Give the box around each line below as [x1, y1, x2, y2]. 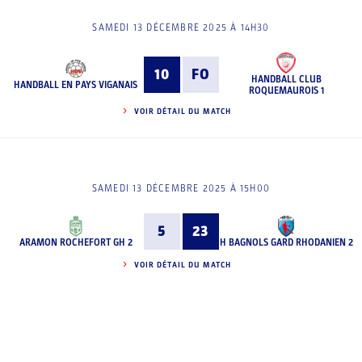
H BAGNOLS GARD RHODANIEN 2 [219, 236, 353, 248]
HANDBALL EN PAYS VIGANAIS [14, 79, 138, 90]
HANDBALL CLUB [250, 74, 322, 85]
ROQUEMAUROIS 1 [248, 85, 324, 96]
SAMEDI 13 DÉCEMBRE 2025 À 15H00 [91, 183, 271, 194]
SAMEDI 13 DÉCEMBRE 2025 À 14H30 [92, 22, 270, 33]
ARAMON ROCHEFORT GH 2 [19, 236, 133, 248]
